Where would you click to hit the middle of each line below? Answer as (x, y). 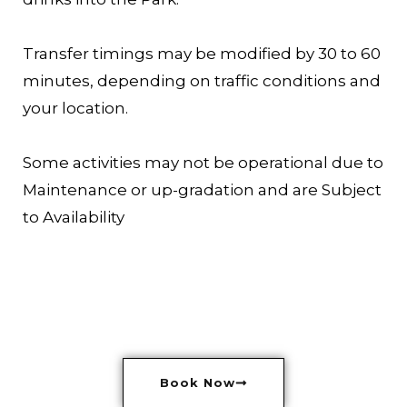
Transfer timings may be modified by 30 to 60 (202, 53)
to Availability (74, 217)
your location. (75, 108)
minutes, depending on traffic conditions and (202, 80)
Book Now (198, 382)
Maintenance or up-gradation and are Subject (202, 189)
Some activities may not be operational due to (203, 162)
